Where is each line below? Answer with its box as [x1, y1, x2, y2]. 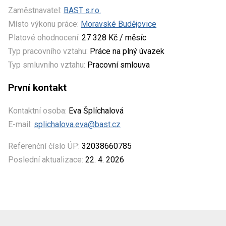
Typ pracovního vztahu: [8, 46, 88, 56]
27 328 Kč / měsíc [80, 32, 146, 42]
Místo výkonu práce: [8, 19, 79, 29]
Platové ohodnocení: [8, 32, 80, 42]
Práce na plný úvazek [90, 46, 164, 56]
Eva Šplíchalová [67, 105, 124, 116]
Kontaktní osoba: [8, 105, 67, 116]
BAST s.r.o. [64, 5, 101, 15]
